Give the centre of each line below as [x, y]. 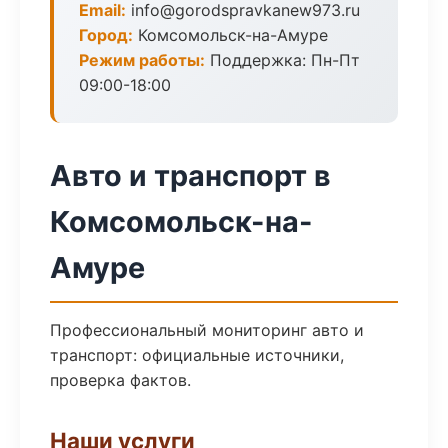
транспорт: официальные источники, [197, 355]
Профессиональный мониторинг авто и [207, 330]
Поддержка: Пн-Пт [282, 60]
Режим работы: [142, 60]
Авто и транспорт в [190, 175]
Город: [106, 35]
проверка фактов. [120, 380]
